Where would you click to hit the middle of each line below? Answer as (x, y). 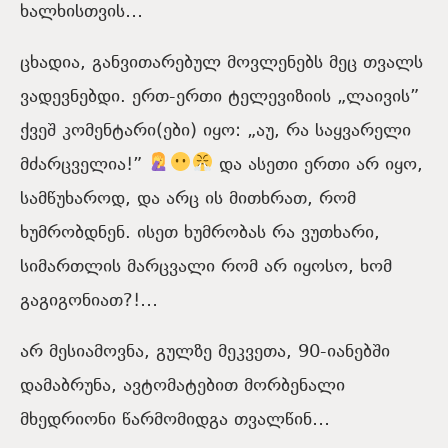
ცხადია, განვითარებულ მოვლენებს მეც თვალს (221, 63)
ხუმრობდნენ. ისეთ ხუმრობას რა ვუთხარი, (200, 233)
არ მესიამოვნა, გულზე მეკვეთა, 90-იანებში (205, 352)
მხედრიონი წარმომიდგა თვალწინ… (175, 420)
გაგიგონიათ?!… (89, 301)
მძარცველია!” (84, 165)
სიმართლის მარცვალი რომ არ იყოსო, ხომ (206, 267)
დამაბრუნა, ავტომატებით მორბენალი (182, 386)
